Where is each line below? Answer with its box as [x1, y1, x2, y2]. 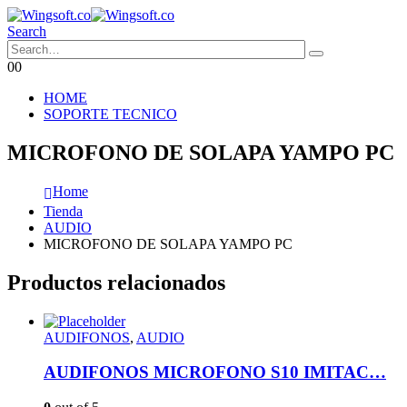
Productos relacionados [7, 270, 225, 294]
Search [7, 24, 46, 39]
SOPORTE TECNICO [44, 106, 177, 122]
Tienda [44, 203, 83, 219]
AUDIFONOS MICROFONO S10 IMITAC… [44, 362, 386, 382]
